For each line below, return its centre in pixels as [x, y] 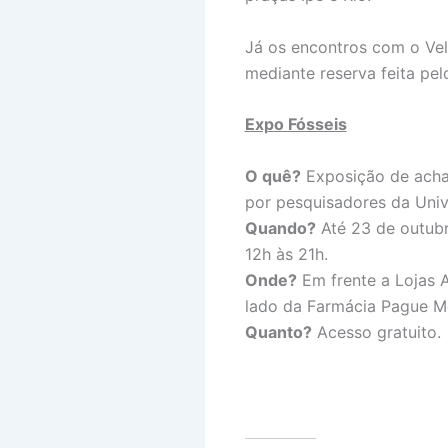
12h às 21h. [286, 253]
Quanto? [278, 331]
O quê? [272, 175]
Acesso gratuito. [376, 331]
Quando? [280, 227]
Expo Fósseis [295, 124]
